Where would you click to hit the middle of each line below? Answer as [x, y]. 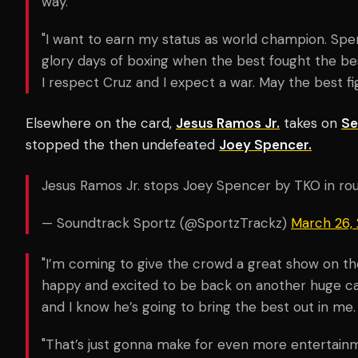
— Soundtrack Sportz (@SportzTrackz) [166, 223]
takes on [310, 123]
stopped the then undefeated [122, 144]
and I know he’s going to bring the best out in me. [199, 306]
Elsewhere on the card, [101, 123]
